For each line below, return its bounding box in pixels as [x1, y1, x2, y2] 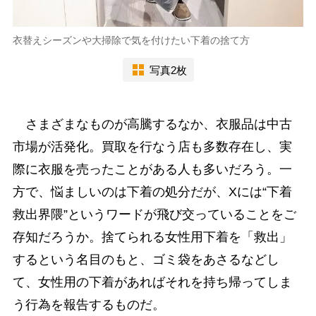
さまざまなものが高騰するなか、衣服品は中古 [12, 117, 292, 132]
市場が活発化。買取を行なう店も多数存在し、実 [12, 140, 292, 154]
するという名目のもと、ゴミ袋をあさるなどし [12, 253, 279, 267]
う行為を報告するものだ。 [12, 298, 165, 312]
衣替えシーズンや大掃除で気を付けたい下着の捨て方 [12, 35, 250, 47]
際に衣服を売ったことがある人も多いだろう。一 [12, 162, 292, 177]
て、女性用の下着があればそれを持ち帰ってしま [12, 275, 292, 290]
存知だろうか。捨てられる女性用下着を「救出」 [12, 230, 292, 245]
